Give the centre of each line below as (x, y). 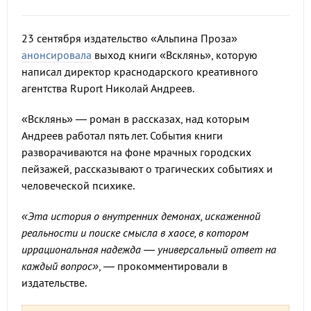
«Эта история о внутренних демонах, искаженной (141, 216)
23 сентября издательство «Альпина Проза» (129, 38)
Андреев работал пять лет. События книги (122, 135)
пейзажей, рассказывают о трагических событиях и (147, 169)
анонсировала (57, 55)
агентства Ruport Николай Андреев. (109, 88)
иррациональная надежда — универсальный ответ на (149, 249)
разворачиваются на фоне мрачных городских (136, 152)
